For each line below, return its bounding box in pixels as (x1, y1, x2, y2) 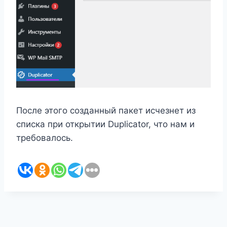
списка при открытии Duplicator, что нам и (16, 119, 195, 129)
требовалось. (16, 132, 73, 143)
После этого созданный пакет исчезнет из (16, 105, 196, 116)
